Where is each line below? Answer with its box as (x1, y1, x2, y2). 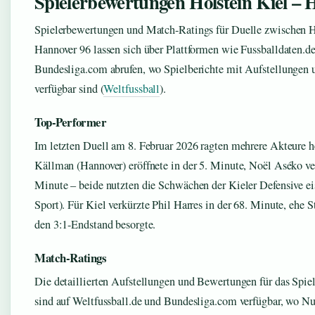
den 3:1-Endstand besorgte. (34, 216, 156, 232)
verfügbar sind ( (34, 80, 104, 96)
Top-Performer (34, 112, 107, 131)
